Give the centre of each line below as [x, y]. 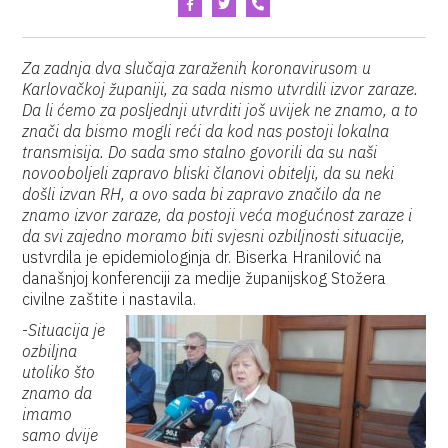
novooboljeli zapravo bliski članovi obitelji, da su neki [208, 173]
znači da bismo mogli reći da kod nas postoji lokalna [206, 131]
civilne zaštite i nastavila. [109, 299]
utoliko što [59, 372]
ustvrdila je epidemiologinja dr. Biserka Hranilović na [202, 257]
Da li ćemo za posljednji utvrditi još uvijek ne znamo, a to [220, 110]
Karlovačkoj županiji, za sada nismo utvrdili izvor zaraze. [220, 89]
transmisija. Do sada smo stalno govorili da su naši [200, 152]
